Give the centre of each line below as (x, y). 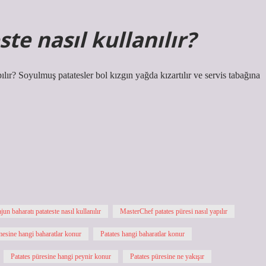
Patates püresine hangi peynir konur (61, 256)
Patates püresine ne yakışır (167, 256)
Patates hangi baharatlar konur (142, 234)
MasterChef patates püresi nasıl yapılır (174, 211)
